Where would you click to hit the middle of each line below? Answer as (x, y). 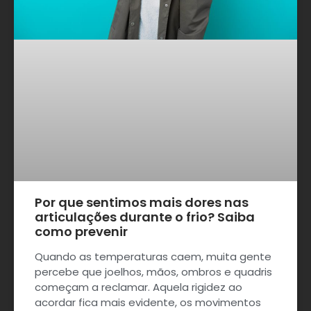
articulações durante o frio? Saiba (145, 217)
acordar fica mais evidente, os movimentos (148, 302)
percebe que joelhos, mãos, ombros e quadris (153, 271)
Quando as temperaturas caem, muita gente (153, 256)
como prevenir (81, 231)
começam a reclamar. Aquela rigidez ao (138, 287)
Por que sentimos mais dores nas (142, 202)
